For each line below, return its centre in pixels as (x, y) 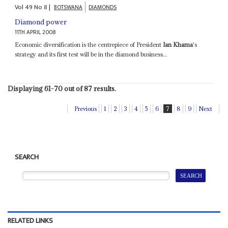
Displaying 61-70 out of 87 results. (62, 89)
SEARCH (27, 158)
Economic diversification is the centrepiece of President (89, 45)
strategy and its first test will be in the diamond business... (91, 54)
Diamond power (41, 22)
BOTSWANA (68, 8)
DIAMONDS (103, 8)
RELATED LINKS (30, 221)
